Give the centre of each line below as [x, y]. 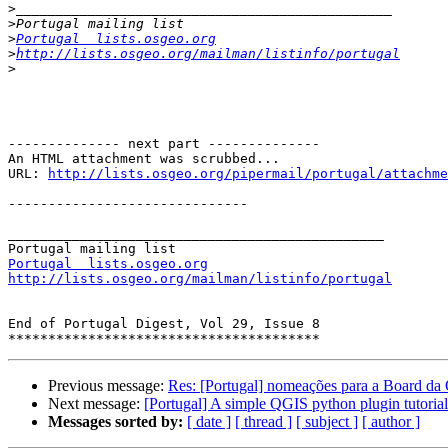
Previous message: [108, 386]
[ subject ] [327, 422]
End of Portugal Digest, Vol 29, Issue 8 [164, 324]
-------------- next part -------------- [164, 144]
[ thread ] [263, 422]
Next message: [96, 404]
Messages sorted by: [115, 422]
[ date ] [209, 422]
